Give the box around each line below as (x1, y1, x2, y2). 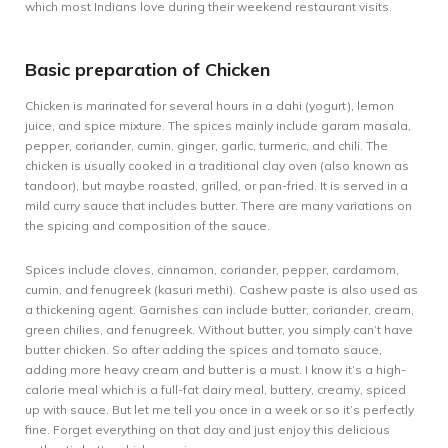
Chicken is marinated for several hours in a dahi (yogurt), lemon (25, 98, 394, 113)
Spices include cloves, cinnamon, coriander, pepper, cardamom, (25, 262, 399, 277)
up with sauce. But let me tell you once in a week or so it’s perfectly (25, 402, 414, 417)
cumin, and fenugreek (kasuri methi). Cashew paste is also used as (25, 282, 418, 297)
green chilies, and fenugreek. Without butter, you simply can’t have (25, 322, 413, 337)
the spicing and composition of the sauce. (25, 218, 270, 233)
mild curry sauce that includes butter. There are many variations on (25, 198, 412, 213)
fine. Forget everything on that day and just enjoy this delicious (25, 422, 390, 437)
